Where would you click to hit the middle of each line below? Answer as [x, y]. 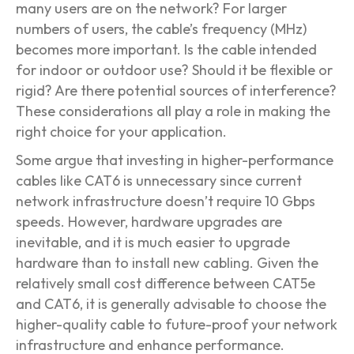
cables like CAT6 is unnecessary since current [159, 181]
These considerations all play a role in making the [173, 111]
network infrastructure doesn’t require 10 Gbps [166, 201]
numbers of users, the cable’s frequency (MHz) [161, 29]
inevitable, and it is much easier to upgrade [153, 243]
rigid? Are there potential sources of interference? [176, 91]
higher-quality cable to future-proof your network [177, 325]
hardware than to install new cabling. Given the [167, 263]
